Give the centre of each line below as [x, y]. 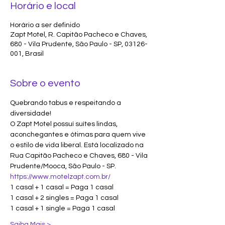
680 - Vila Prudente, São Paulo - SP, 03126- [79, 44]
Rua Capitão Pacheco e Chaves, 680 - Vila [80, 156]
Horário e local [43, 6]
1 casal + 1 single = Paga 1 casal [63, 208]
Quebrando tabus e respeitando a [66, 103]
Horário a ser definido [45, 25]
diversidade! [31, 114]
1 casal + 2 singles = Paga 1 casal [64, 198]
